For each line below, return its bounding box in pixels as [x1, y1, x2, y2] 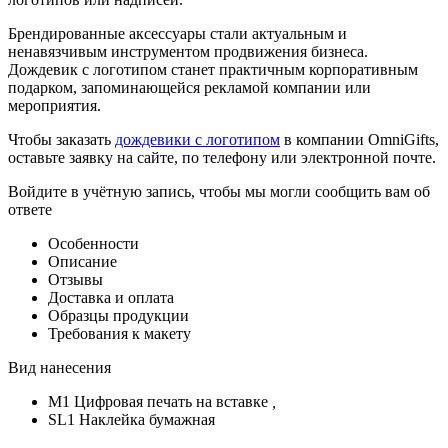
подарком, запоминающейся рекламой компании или [8, 78, 371, 96]
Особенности [48, 234, 139, 252]
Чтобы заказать [8, 130, 115, 148]
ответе [8, 200, 52, 218]
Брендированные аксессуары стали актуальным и [8, 24, 347, 42]
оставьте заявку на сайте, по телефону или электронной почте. [8, 148, 436, 166]
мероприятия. [8, 96, 105, 114]
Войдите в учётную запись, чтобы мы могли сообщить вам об [8, 182, 430, 200]
